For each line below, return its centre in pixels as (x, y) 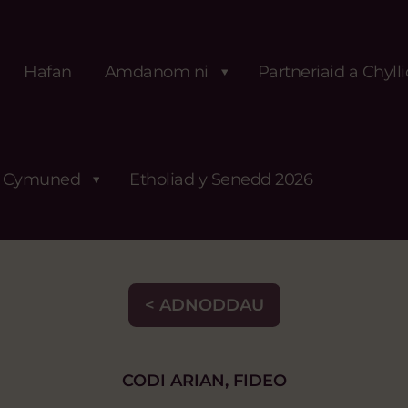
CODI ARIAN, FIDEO (204, 381)
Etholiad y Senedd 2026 (221, 179)
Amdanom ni (156, 71)
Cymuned (41, 179)
